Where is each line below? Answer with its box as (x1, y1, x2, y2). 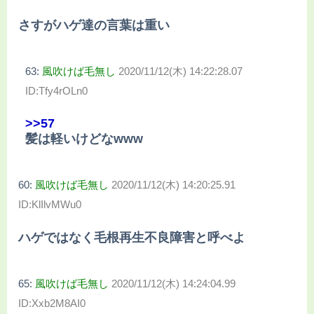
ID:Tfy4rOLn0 (25, 84, 88, 97)
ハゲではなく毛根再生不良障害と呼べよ (18, 230, 245, 245)
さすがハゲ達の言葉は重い (18, 18, 170, 32)
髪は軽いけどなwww (25, 132, 143, 146)
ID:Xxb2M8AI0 (18, 296, 86, 309)
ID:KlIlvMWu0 (18, 198, 81, 211)
